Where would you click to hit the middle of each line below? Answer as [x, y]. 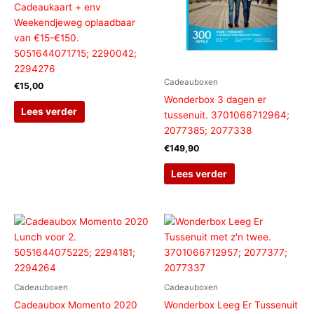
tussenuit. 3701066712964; [227, 115]
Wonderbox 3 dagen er [215, 100]
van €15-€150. [47, 37]
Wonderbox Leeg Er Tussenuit [231, 305]
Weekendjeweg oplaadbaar [75, 22]
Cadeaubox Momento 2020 [76, 305]
